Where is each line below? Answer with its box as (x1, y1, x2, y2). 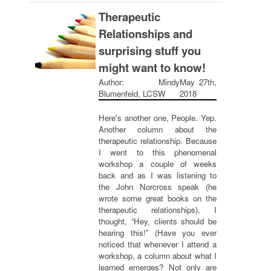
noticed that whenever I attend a (99, 238, 217, 250)
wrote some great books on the (99, 192, 217, 204)
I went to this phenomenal (99, 146, 217, 158)
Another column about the (99, 123, 217, 135)
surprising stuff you (99, 42, 201, 59)
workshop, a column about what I (99, 250, 217, 261)
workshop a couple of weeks (99, 158, 217, 169)
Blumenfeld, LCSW (99, 88, 166, 99)
